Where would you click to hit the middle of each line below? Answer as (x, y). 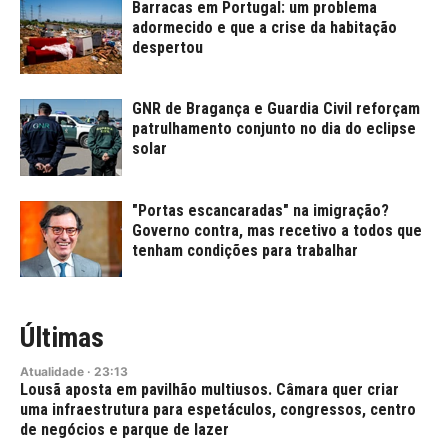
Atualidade (52, 372)
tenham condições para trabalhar (245, 250)
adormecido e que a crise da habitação (264, 27)
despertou (167, 47)
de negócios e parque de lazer (124, 430)
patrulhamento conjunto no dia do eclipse (274, 129)
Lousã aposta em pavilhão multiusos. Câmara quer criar (209, 390)
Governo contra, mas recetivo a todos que (277, 230)
